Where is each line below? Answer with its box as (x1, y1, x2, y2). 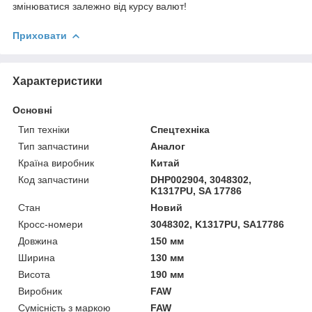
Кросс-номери (18, 218, 83, 230)
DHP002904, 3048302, (150, 173, 252, 185)
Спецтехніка (150, 123, 210, 135)
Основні (13, 104, 52, 116)
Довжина (18, 235, 58, 247)
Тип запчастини (18, 140, 89, 152)
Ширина (18, 251, 55, 263)
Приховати (13, 29, 67, 41)
